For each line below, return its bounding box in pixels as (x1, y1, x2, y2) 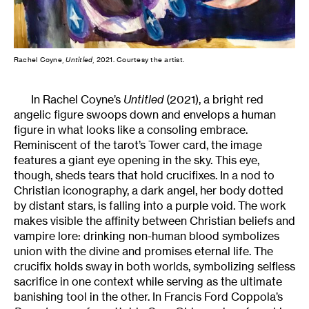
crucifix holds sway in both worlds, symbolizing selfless (14, 259, 295, 273)
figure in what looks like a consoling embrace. (14, 122, 248, 137)
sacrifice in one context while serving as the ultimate (14, 274, 282, 288)
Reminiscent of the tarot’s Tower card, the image (14, 137, 262, 152)
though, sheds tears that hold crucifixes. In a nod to (14, 168, 275, 182)
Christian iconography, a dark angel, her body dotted (14, 183, 283, 197)
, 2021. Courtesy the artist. (92, 55, 185, 63)
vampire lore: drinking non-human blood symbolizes (14, 228, 279, 243)
